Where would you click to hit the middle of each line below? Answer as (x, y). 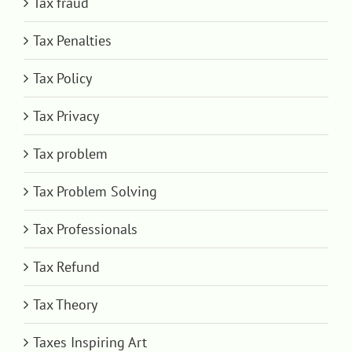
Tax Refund (66, 267)
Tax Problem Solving (95, 192)
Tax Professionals (85, 229)
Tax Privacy (66, 116)
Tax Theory (65, 305)
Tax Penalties (72, 41)
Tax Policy (62, 79)
